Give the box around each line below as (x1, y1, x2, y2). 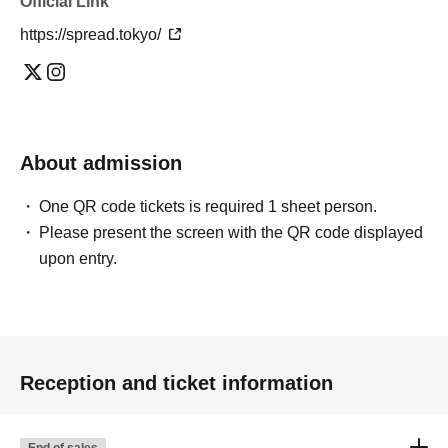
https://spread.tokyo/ (20, 26, 165, 43)
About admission (20, 152, 182, 174)
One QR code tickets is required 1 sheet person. (39, 198, 378, 215)
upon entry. (39, 250, 118, 267)
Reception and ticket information (20, 372, 333, 394)
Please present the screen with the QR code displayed (39, 224, 424, 241)
